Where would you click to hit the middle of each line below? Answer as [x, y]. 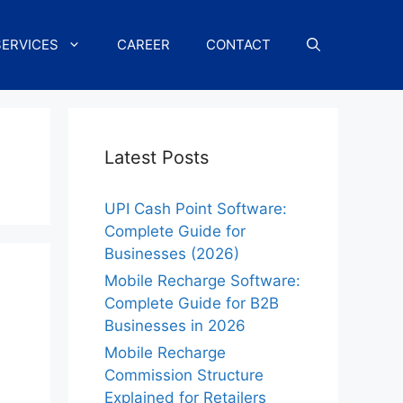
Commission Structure [184, 375]
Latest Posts [157, 157]
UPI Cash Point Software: [196, 209]
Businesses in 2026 [175, 326]
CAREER [143, 45]
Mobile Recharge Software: [202, 281]
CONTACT [238, 45]
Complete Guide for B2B [192, 303]
